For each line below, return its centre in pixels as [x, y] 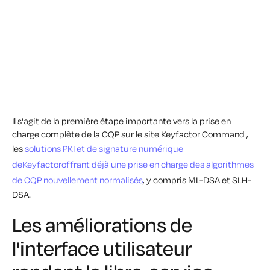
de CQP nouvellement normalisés [77, 180]
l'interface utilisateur [102, 248]
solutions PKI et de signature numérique [104, 149]
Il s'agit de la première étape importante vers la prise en [121, 121]
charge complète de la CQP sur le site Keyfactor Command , [130, 134]
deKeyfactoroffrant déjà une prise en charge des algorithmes [133, 164]
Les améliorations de [102, 225]
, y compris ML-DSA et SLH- [197, 180]
